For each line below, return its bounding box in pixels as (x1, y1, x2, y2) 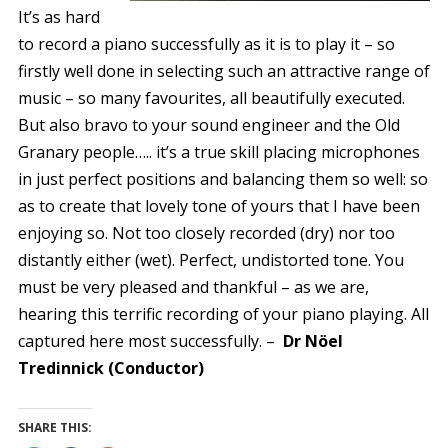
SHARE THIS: (17, 418, 92, 436)
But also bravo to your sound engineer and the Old (17, 114, 400, 137)
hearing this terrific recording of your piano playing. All (17, 303, 429, 326)
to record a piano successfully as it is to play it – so (17, 33, 395, 56)
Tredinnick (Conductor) (17, 357, 204, 380)
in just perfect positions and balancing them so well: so (17, 168, 428, 191)
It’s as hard (17, 6, 100, 29)
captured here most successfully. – (17, 330, 283, 353)
